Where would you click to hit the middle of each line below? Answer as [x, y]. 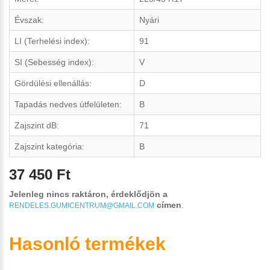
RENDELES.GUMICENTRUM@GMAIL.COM [82, 205]
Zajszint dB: [37, 125]
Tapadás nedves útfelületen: [68, 104]
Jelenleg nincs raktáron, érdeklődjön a [88, 194]
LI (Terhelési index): [52, 41]
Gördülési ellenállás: [53, 83]
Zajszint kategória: [49, 146]
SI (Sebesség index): [54, 62]
